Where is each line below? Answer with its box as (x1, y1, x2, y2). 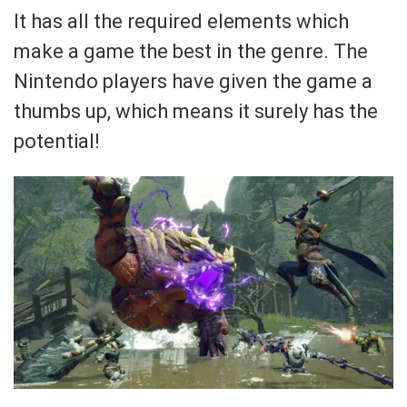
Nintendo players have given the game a (14, 69, 372, 93)
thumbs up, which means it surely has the (14, 99, 378, 123)
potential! (14, 129, 100, 153)
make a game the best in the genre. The (14, 39, 368, 63)
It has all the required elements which (14, 9, 349, 33)
